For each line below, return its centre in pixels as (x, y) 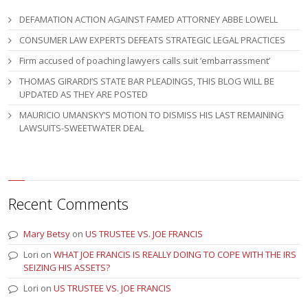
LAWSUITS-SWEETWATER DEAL (82, 128)
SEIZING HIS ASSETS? (67, 267)
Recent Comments (69, 203)
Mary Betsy (47, 233)
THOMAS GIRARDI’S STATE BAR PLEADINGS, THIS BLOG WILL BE (147, 81)
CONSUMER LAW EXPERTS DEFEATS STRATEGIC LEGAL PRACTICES (153, 40)
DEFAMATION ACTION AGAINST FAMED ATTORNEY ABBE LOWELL (149, 19)
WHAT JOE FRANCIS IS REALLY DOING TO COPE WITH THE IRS (175, 254)
